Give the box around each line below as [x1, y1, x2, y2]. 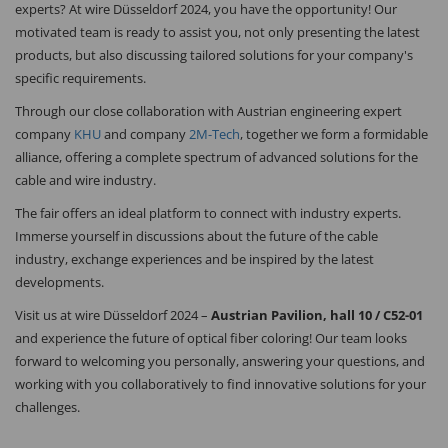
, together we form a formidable [240, 125, 428, 144]
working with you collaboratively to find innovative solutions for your [15, 375, 426, 394]
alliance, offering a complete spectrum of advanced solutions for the [15, 148, 418, 167]
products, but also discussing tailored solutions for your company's [15, 46, 413, 65]
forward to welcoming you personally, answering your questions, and [15, 352, 425, 371]
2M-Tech [189, 125, 240, 144]
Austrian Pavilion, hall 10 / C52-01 [211, 306, 423, 325]
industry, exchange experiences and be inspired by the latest [15, 250, 374, 269]
